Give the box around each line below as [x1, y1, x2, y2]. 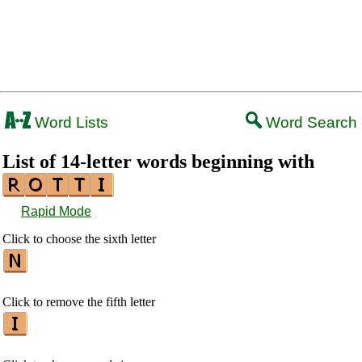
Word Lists [31, 114, 108, 131]
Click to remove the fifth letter [2, 295, 155, 309]
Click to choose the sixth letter [2, 232, 156, 246]
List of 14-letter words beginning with [2, 151, 314, 172]
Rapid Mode [21, 204, 91, 218]
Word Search [262, 114, 357, 131]
